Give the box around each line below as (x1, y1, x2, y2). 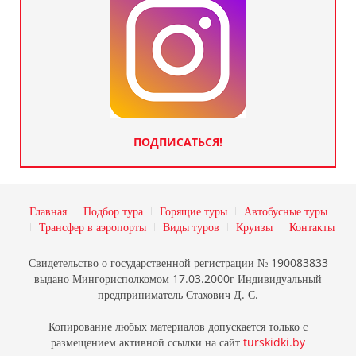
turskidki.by (243, 335, 305, 350)
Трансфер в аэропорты (38, 219, 146, 235)
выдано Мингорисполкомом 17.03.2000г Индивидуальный (34, 271, 322, 287)
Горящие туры (159, 203, 227, 219)
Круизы (235, 219, 273, 235)
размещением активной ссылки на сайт (51, 335, 243, 350)
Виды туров (162, 219, 219, 235)
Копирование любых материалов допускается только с (48, 319, 308, 335)
